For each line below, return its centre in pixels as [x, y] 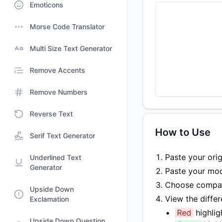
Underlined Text [55, 157]
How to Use [183, 132]
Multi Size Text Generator [71, 48]
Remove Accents [57, 70]
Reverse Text [51, 114]
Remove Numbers [59, 92]
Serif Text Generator [62, 136]
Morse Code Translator [67, 27]
